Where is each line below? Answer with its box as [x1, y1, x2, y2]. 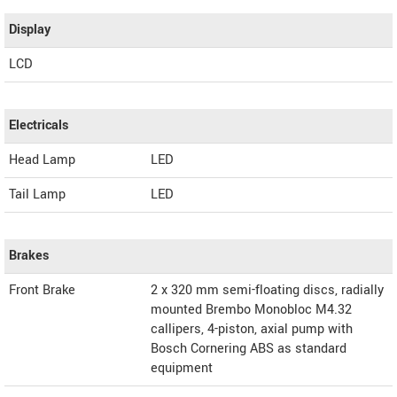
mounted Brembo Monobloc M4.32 [151, 300, 352, 319]
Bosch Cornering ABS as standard [151, 339, 346, 358]
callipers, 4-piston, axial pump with [151, 319, 353, 339]
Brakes [9, 245, 49, 265]
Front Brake [9, 280, 75, 300]
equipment [151, 358, 213, 378]
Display [9, 19, 51, 39]
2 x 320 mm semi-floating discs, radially [151, 280, 384, 300]
